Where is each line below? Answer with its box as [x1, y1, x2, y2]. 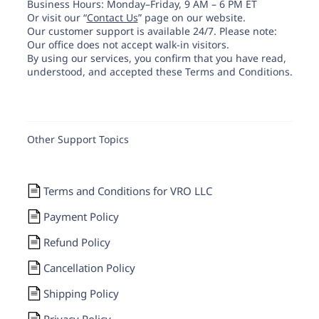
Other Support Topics [26, 132, 129, 146]
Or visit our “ [26, 11, 87, 24]
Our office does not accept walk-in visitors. [26, 38, 229, 51]
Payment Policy [43, 209, 119, 224]
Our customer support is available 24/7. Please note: [26, 24, 277, 38]
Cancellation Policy [43, 260, 135, 275]
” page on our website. [137, 11, 246, 24]
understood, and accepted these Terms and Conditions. [26, 65, 293, 78]
